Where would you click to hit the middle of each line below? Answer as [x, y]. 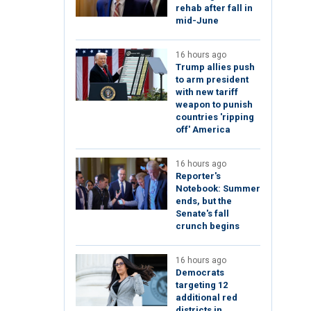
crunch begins [208, 226]
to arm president [212, 80]
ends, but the [204, 201]
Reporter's [198, 176]
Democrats [200, 273]
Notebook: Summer [218, 189]
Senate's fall [202, 214]
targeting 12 [202, 285]
